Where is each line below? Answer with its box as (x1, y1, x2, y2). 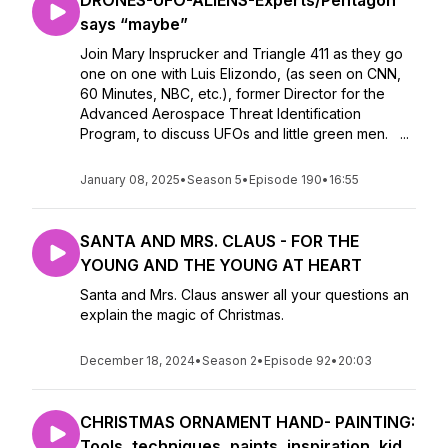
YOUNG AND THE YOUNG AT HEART (80, 255, 362, 275)
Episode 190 (249, 172, 322, 187)
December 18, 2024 (80, 353, 195, 368)
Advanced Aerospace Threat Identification (80, 105, 361, 122)
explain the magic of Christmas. (80, 306, 288, 323)
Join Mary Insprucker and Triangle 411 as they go (80, 45, 403, 62)
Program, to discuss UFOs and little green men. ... (80, 125, 409, 142)
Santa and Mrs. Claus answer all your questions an (80, 286, 409, 303)
